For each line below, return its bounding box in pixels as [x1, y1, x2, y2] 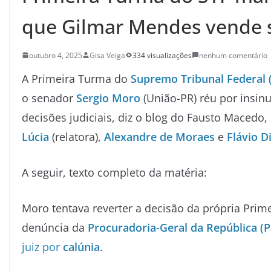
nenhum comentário [199, 50, 267, 60]
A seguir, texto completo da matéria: [22, 165, 207, 180]
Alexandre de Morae [104, 129, 209, 144]
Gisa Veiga [90, 50, 125, 60]
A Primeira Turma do [22, 71, 131, 86]
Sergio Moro [76, 90, 140, 105]
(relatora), [49, 129, 104, 144]
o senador [22, 90, 76, 105]
